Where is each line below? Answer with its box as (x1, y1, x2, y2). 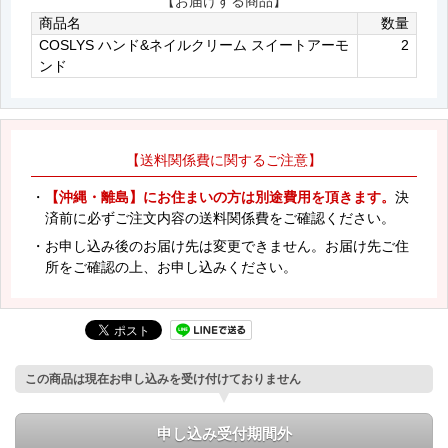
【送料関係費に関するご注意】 (126, 151, 322, 168)
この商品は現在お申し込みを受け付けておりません (25, 371, 301, 386)
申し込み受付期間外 (156, 424, 292, 442)
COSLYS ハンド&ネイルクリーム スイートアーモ (39, 36, 349, 53)
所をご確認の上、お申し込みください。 (45, 258, 297, 275)
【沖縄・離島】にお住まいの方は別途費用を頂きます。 (45, 188, 395, 205)
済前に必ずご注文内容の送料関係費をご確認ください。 (45, 209, 395, 226)
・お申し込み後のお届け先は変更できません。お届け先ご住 (31, 237, 409, 254)
